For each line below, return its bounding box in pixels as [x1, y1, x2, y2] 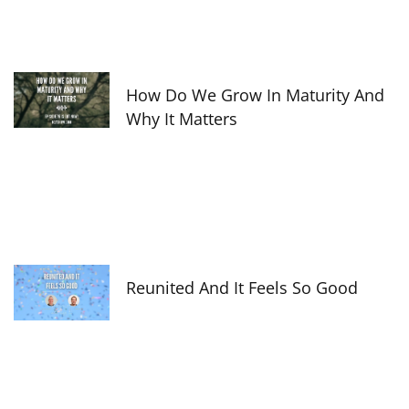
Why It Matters [125, 107, 237, 130]
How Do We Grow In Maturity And [125, 83, 384, 106]
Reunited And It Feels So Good [125, 277, 358, 299]
